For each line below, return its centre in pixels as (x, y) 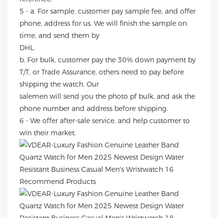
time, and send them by (59, 36)
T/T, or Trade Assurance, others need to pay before (102, 72)
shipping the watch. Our (59, 84)
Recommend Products (58, 182)
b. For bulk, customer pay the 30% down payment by (108, 60)
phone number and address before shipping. (94, 109)
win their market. (48, 133)
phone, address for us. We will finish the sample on (103, 23)
